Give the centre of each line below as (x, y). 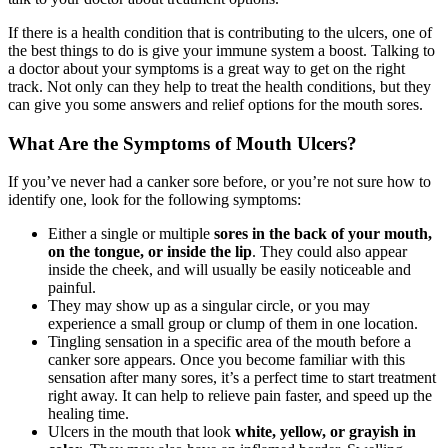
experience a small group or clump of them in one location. (233, 324)
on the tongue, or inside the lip (150, 252)
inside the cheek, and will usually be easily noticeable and (229, 270)
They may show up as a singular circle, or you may (209, 306)
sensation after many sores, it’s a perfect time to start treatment (242, 378)
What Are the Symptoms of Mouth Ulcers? (182, 143)
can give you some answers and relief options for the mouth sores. (215, 104)
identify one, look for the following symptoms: (154, 200)
